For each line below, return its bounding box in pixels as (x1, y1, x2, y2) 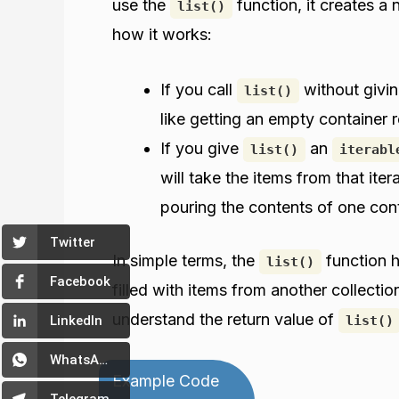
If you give (160, 138, 243, 158)
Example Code (112, 370, 219, 390)
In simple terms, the (112, 250, 259, 270)
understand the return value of (112, 309, 338, 329)
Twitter (50, 234, 95, 250)
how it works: (112, 25, 212, 45)
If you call (160, 79, 237, 99)
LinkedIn (50, 313, 102, 329)
